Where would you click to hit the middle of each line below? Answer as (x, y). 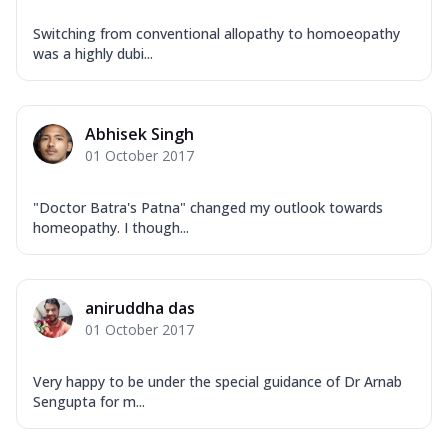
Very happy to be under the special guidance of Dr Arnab (217, 382)
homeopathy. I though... (111, 228)
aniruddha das (140, 308)
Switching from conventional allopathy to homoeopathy (216, 34)
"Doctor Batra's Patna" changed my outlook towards (208, 208)
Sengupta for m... (89, 402)
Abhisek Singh (139, 134)
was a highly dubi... (93, 54)
